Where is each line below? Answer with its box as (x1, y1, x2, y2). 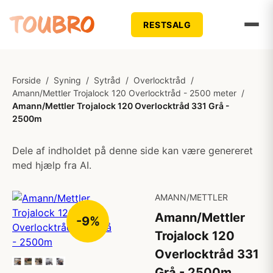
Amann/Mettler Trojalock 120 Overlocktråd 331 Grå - (12, 101, 230, 111)
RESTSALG (143, 19, 191, 30)
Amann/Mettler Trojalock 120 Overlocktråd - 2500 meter (12, 88, 236, 98)
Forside (12, 75, 41, 85)
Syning (54, 75, 81, 85)
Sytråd (94, 75, 121, 85)
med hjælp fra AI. (12, 159, 91, 171)
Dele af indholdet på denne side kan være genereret (12, 144, 253, 157)
